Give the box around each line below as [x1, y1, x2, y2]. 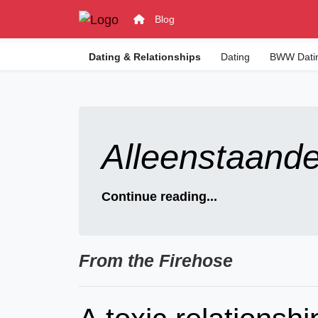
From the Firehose [79, 251, 234, 270]
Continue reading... [101, 190, 217, 204]
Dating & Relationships [89, 51, 202, 62]
